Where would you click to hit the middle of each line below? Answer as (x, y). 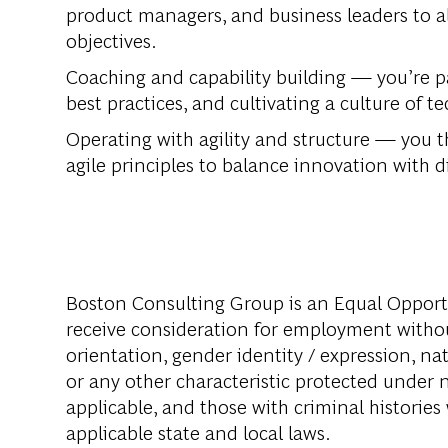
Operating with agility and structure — (231, 138)
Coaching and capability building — (219, 76)
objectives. (111, 40)
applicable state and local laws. (198, 432)
